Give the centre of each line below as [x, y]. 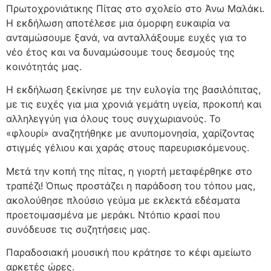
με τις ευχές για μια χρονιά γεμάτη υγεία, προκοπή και [134, 104]
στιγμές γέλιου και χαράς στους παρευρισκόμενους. [128, 148]
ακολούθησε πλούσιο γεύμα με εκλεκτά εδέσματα [123, 200]
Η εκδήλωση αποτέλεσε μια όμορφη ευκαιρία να [118, 23]
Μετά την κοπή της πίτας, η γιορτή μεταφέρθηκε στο [129, 171]
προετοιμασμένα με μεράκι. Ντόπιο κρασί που [113, 214]
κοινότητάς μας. [44, 66]
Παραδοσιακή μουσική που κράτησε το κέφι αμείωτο [129, 253]
